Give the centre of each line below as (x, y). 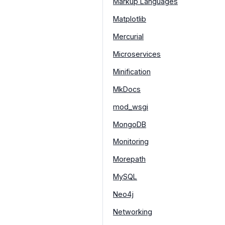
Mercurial (128, 36)
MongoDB (130, 124)
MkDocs (127, 89)
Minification (132, 71)
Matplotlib (130, 19)
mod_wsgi (131, 106)
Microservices (137, 54)
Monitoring (131, 142)
